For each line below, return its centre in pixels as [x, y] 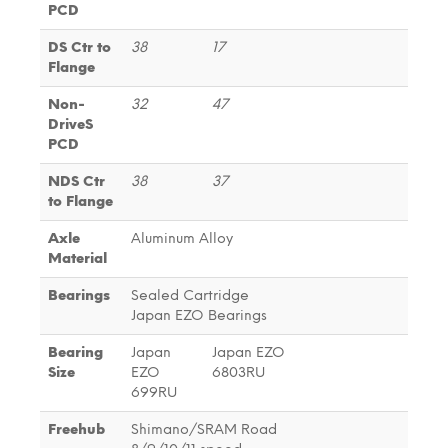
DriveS [70, 124]
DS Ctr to [79, 47]
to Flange [80, 201]
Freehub [76, 429]
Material [77, 258]
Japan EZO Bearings [199, 315]
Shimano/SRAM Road [204, 429]
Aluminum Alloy [182, 238]
